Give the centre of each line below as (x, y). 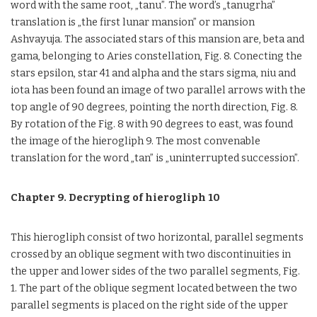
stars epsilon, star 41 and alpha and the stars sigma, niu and (153, 73)
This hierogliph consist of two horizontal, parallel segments (157, 237)
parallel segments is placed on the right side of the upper (149, 305)
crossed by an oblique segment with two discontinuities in (151, 254)
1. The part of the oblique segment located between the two (154, 288)
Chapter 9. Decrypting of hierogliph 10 (115, 198)
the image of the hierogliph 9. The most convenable (136, 141)
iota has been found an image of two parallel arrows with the (158, 90)
